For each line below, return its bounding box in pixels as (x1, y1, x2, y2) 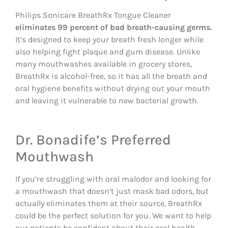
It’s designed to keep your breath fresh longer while (15, 35, 204, 45)
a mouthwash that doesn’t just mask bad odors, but (15, 186, 209, 196)
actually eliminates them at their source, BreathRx (15, 198, 202, 209)
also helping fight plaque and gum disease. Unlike (15, 47, 200, 57)
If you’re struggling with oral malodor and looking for (15, 174, 211, 184)
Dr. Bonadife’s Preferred (15, 131, 171, 149)
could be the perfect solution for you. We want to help (15, 211, 211, 221)
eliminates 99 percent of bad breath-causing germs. (15, 22, 212, 33)
